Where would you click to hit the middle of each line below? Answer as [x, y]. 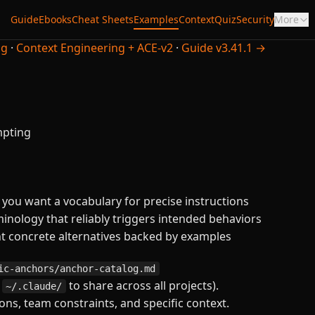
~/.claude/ [34, 286]
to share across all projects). [142, 285]
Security [255, 19]
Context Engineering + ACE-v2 [95, 48]
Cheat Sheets [102, 19]
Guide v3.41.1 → [224, 48]
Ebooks [55, 19]
